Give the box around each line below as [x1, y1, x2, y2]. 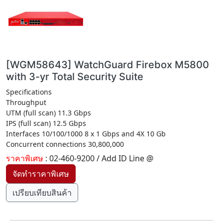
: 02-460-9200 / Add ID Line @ [45, 153, 153, 164]
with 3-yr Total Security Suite [6, 71, 143, 83]
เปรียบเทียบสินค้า [12, 187, 72, 198]
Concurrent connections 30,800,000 [6, 139, 124, 149]
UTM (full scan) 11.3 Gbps [6, 108, 91, 117]
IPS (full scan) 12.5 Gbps [6, 118, 86, 128]
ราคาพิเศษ [6, 153, 45, 164]
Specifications [6, 87, 52, 97]
